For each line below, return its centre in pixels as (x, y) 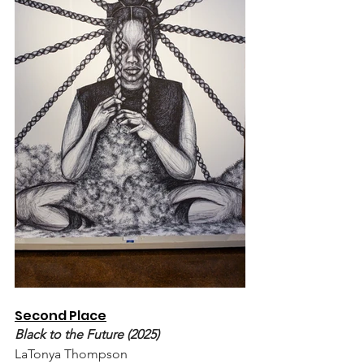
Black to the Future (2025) (87, 334)
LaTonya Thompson (73, 353)
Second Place (61, 315)
